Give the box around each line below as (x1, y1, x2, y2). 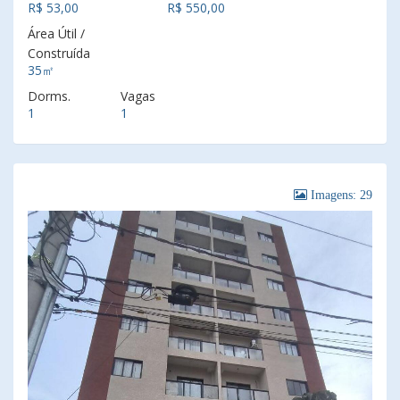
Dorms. (28, 87, 71, 104)
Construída (28, 45, 90, 62)
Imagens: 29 (307, 188, 372, 201)
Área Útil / (28, 25, 85, 42)
